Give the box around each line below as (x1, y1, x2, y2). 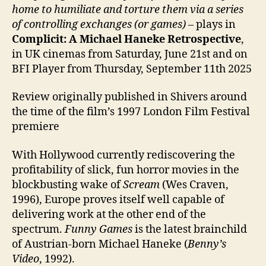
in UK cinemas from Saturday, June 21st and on (12, 47, 248, 61)
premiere (12, 120, 59, 134)
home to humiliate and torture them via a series (12, 2, 243, 17)
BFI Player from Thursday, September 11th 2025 (12, 62, 252, 76)
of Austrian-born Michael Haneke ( (12, 237, 188, 251)
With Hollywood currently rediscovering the (12, 148, 235, 162)
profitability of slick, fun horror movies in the (12, 163, 239, 177)
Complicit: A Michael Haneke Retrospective (12, 32, 241, 46)
